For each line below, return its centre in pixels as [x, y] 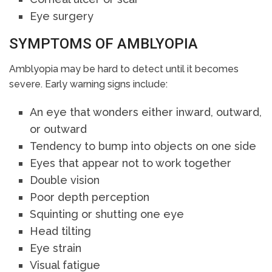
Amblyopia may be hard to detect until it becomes [124, 69]
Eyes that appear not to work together [131, 163]
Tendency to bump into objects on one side [143, 146]
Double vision [65, 180]
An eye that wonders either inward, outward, [146, 112]
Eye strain [56, 248]
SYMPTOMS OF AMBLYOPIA [104, 44]
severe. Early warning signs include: [88, 84]
